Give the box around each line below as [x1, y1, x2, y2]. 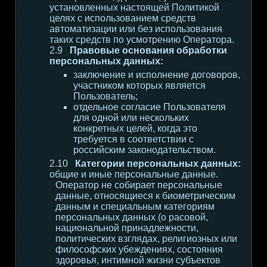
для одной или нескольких [73, 113, 189, 123]
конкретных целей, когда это [73, 123, 197, 133]
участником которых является [73, 80, 206, 91]
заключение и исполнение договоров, [73, 70, 240, 80]
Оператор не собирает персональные [55, 180, 222, 190]
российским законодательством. [73, 145, 216, 155]
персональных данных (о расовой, [55, 212, 208, 222]
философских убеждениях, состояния [55, 244, 223, 254]
